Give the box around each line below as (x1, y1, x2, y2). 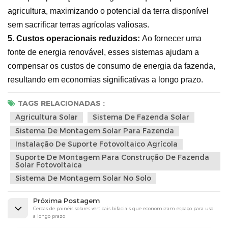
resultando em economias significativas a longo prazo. (8, 75, 203, 84)
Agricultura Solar (15, 112, 78, 122)
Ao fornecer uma (142, 34, 202, 43)
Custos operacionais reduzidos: (16, 34, 142, 43)
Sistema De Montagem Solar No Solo (15, 173, 151, 183)
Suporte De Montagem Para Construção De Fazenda (15, 152, 209, 162)
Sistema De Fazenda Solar (93, 112, 189, 122)
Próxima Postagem (33, 196, 100, 205)
